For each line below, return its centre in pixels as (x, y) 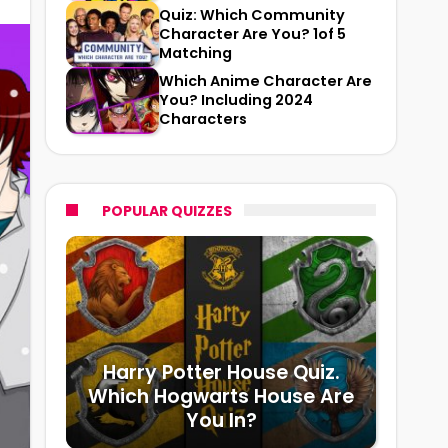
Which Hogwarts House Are (221, 396)
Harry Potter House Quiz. (221, 372)
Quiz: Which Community (252, 14)
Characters (203, 119)
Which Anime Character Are (265, 81)
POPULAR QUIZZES (167, 210)
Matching (195, 52)
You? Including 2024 (236, 100)
